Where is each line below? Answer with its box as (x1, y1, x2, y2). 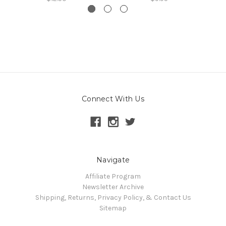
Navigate (96, 155, 130, 165)
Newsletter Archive (82, 183, 144, 192)
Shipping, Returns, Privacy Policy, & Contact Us (35, 193, 191, 202)
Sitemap (99, 204, 127, 213)
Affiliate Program (85, 172, 141, 181)
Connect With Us (82, 94, 144, 104)
